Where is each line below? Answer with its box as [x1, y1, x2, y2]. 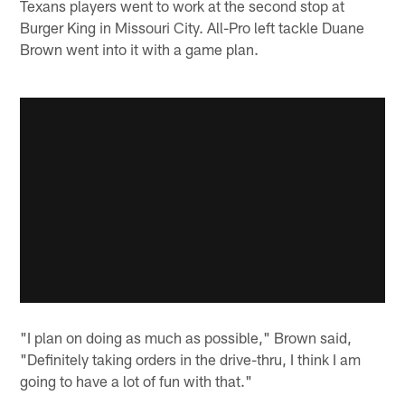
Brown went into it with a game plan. [20, 39, 259, 58]
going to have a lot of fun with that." [20, 372, 253, 391]
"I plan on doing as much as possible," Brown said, [20, 328, 353, 347]
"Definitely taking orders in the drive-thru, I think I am [20, 350, 362, 369]
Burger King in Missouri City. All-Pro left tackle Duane [20, 17, 365, 36]
